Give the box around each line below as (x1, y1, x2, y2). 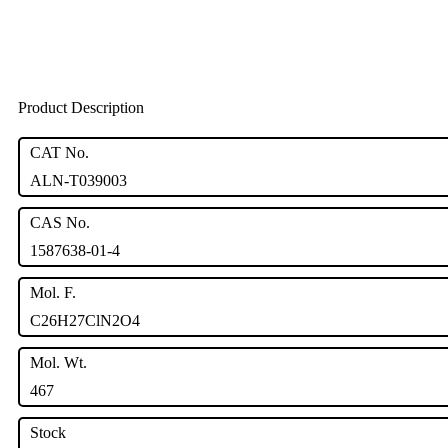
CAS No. (30, 214, 90, 232)
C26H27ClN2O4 (30, 312, 140, 330)
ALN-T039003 (30, 172, 127, 190)
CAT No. (30, 144, 89, 162)
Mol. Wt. (30, 354, 87, 372)
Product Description (18, 99, 144, 117)
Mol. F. (30, 284, 76, 302)
